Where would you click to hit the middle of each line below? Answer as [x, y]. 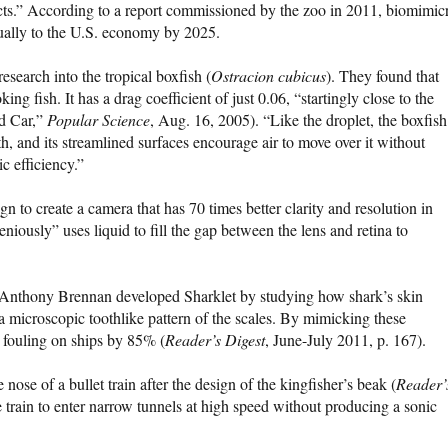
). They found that [382, 76]
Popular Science [98, 120]
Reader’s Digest [215, 340]
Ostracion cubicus [268, 76]
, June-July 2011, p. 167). [345, 340]
